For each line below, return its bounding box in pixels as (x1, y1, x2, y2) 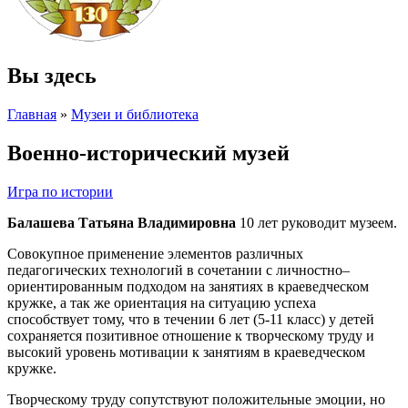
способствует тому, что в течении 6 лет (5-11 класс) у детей (7, 311, 374, 327)
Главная (7, 106, 56, 122)
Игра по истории (7, 183, 113, 199)
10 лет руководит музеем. (236, 214, 397, 230)
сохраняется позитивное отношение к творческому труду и (7, 327, 374, 343)
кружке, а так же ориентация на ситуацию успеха (7, 294, 316, 311)
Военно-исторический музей (7, 140, 290, 165)
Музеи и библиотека (71, 106, 199, 122)
